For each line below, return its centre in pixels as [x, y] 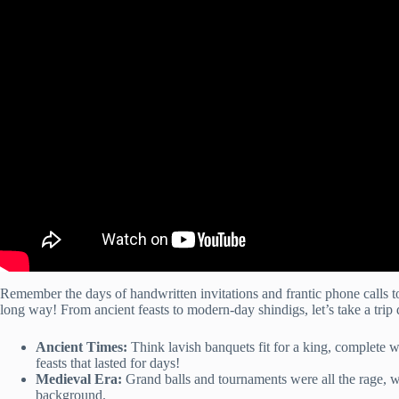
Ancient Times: [81, 347]
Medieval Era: [79, 379]
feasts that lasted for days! [108, 363]
